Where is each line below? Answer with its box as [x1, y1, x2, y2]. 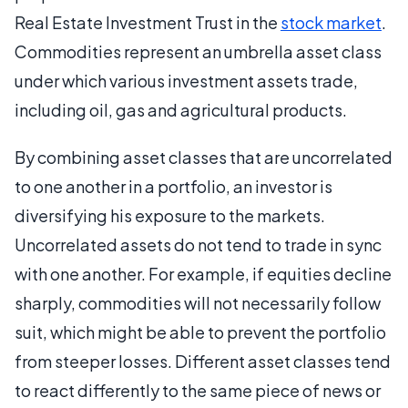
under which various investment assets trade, [15, 70, 358, 91]
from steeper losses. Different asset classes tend [15, 351, 391, 372]
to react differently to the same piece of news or [15, 380, 381, 401]
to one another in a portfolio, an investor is [15, 176, 332, 197]
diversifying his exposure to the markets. [15, 205, 325, 226]
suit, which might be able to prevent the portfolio [15, 321, 386, 342]
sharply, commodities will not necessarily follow [15, 292, 381, 313]
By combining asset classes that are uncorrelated [15, 147, 393, 168]
